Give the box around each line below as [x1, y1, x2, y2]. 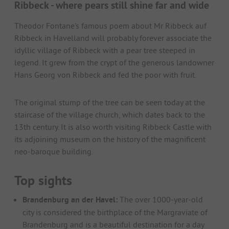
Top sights [14, 172, 72, 190]
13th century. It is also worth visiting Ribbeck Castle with [14, 122, 212, 132]
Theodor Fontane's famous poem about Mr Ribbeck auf [14, 20, 207, 31]
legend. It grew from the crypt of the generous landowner [14, 57, 214, 68]
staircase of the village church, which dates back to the [14, 109, 205, 120]
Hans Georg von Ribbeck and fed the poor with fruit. [14, 70, 196, 80]
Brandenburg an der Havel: [22, 194, 118, 205]
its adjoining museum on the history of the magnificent [14, 134, 205, 145]
